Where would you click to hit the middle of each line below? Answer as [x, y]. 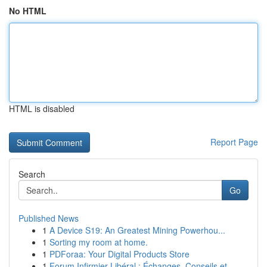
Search [32, 174]
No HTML [28, 11]
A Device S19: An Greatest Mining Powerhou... [137, 230]
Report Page [234, 142]
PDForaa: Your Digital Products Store [119, 254]
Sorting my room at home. [99, 242]
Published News [49, 218]
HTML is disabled [42, 108]
